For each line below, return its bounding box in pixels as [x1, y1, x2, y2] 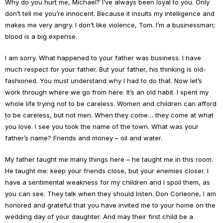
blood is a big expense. [5, 32, 77, 40]
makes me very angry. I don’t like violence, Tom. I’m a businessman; [5, 21, 215, 29]
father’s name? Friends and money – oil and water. [5, 134, 162, 142]
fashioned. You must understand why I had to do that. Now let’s [5, 77, 202, 85]
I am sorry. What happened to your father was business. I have [5, 54, 201, 62]
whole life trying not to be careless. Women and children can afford [5, 100, 217, 108]
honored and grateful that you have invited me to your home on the [5, 201, 216, 209]
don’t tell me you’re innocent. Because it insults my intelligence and [5, 9, 215, 17]
